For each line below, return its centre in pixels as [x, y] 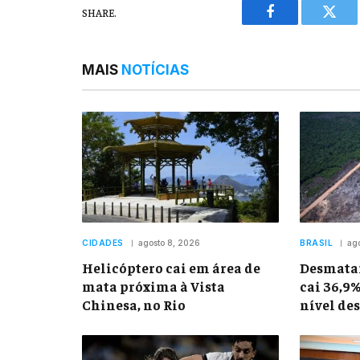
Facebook [297, 24]
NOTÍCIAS [155, 70]
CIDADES [103, 243]
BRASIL [316, 243]
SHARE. [99, 12]
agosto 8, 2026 [169, 243]
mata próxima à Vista [153, 286]
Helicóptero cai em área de [171, 268]
